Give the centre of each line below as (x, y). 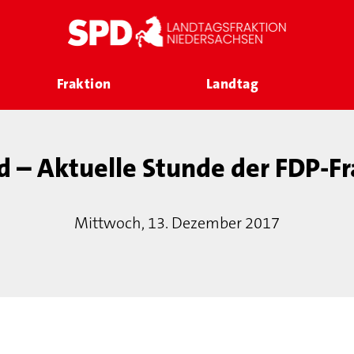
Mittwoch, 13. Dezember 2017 (177, 223)
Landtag (232, 84)
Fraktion (84, 84)
